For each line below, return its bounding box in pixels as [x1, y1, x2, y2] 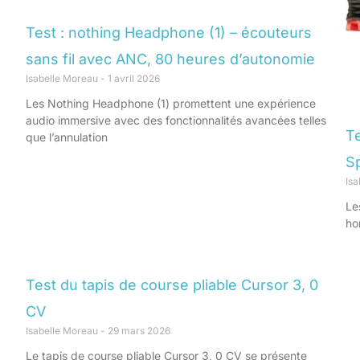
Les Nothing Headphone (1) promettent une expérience [26, 96, 316, 110]
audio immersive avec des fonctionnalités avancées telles [26, 112, 326, 127]
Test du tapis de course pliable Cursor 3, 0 [26, 276, 318, 294]
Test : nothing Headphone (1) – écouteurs [26, 23, 312, 41]
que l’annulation [26, 129, 108, 144]
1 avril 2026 [105, 72, 160, 84]
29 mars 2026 [105, 325, 170, 337]
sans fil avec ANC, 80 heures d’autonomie [26, 50, 315, 67]
